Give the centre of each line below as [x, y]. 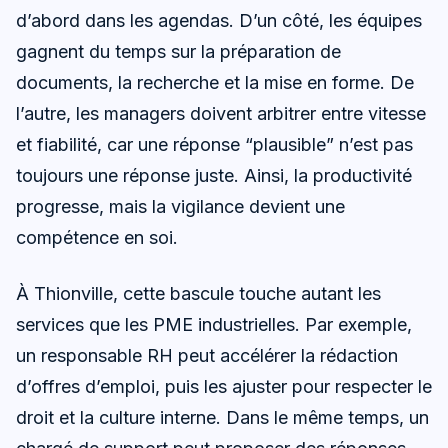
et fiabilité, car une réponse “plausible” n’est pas [214, 145]
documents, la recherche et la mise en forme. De [215, 83]
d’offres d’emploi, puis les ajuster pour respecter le [224, 387]
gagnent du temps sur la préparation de [178, 52]
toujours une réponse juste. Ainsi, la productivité [214, 176]
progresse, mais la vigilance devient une [180, 207]
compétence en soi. [97, 238]
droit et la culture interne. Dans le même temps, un [222, 418]
